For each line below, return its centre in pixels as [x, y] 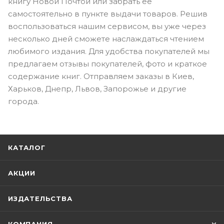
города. [23, 101]
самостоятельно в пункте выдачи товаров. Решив [108, 13]
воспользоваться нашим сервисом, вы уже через [107, 26]
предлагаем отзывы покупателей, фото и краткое [107, 63]
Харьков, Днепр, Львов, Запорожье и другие [97, 88]
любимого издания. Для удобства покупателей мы [109, 51]
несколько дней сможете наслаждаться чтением [106, 38]
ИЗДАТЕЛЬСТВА [40, 198]
